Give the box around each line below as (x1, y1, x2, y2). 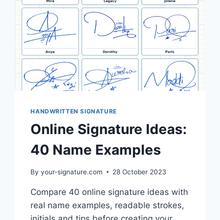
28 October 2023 (112, 167, 166, 176)
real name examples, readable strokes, (30, 200, 185, 210)
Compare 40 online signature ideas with (30, 187, 189, 197)
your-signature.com (40, 167, 103, 176)
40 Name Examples (30, 141, 162, 158)
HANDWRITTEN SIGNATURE (30, 107, 117, 115)
